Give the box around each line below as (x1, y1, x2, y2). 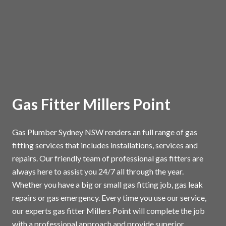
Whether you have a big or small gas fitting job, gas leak (12, 180, 203, 190)
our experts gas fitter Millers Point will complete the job (12, 206, 205, 216)
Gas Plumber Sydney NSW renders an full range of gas (12, 127, 197, 137)
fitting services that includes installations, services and (12, 140, 198, 150)
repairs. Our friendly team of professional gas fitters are (12, 153, 203, 163)
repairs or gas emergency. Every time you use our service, (12, 193, 206, 203)
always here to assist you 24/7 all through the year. (12, 166, 184, 177)
